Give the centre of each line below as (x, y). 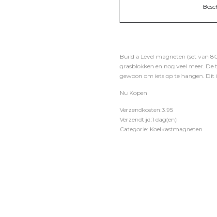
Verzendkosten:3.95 (146, 110)
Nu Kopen (133, 93)
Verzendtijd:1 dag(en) (148, 119)
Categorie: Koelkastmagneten (161, 129)
